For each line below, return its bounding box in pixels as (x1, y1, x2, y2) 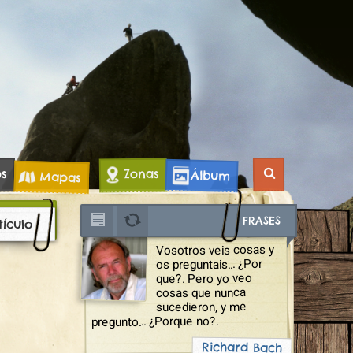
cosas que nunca (156, 285, 247, 301)
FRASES (247, 213, 281, 228)
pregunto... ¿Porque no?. (91, 314, 219, 330)
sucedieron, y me (156, 299, 247, 315)
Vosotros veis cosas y (155, 242, 274, 258)
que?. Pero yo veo (156, 271, 253, 287)
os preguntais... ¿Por (155, 257, 263, 273)
